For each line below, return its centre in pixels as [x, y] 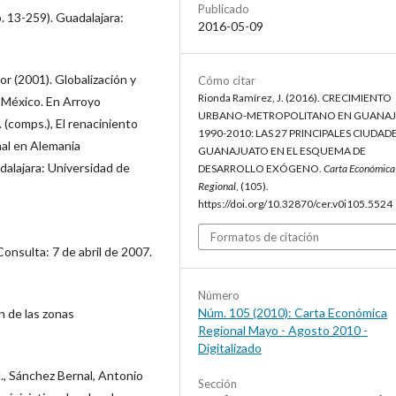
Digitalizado [230, 348]
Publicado [224, 9]
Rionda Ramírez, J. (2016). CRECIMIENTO [295, 98]
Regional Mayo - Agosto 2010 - [283, 331]
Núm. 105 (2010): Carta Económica [293, 313]
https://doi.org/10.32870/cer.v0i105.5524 [295, 204]
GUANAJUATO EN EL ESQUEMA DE [282, 151]
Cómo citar [227, 81]
